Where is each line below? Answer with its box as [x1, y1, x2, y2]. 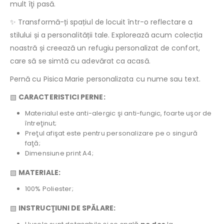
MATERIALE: [18, 167, 60, 177]
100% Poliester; [24, 183, 73, 193]
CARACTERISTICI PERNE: [18, 91, 105, 102]
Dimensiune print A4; [24, 148, 93, 158]
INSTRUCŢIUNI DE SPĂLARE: [18, 202, 115, 213]
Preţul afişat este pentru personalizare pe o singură [24, 128, 198, 138]
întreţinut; [24, 118, 56, 128]
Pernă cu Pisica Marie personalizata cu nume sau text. [10, 73, 200, 84]
